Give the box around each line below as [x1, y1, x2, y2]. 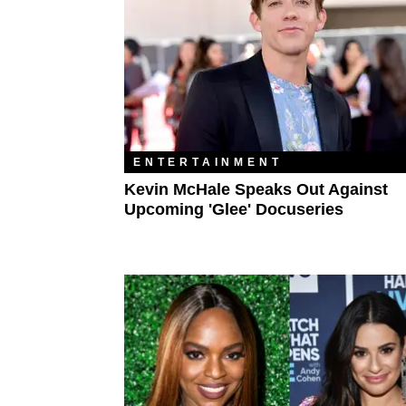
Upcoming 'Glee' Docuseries [124, 200, 343, 219]
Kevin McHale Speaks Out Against [124, 180, 388, 199]
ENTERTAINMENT [133, 156, 283, 169]
